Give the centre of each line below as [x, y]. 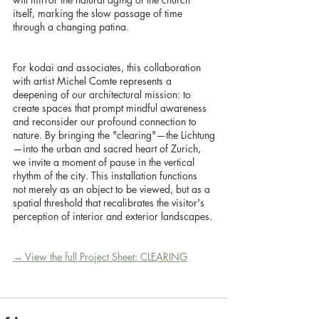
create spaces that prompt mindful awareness [111, 108]
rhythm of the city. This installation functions [106, 176]
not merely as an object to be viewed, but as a [113, 189]
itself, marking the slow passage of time [99, 13]
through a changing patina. [71, 27]
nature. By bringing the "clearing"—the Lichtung [114, 135]
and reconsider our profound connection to [106, 121]
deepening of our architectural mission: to [103, 94]
